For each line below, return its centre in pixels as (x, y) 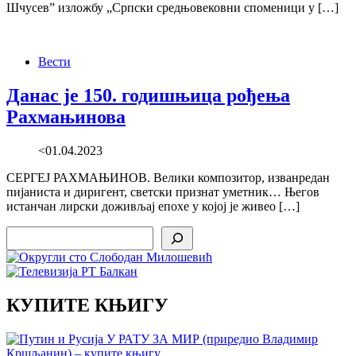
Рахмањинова (66, 117)
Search (23, 233)
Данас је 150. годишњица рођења (148, 96)
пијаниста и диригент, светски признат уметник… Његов (163, 192)
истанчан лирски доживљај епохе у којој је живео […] (153, 207)
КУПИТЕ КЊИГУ (87, 305)
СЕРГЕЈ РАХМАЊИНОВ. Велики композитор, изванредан (168, 178)
